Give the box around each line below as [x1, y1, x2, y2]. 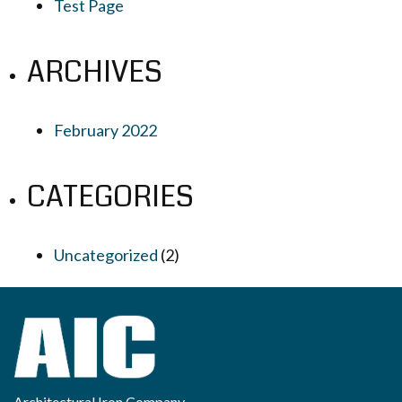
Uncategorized [54, 245, 158, 265]
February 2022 [54, 120, 157, 140]
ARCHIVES [27, 52, 162, 92]
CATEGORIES [27, 177, 194, 217]
